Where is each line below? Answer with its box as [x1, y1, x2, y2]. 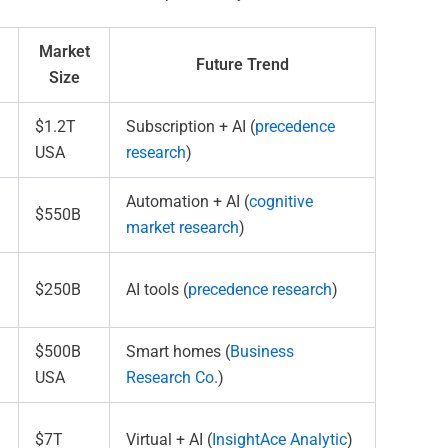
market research [126, 218, 239, 238]
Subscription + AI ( [126, 117, 255, 137]
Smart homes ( [126, 342, 230, 362]
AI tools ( [126, 280, 188, 300]
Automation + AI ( [126, 192, 249, 212]
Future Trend [196, 55, 289, 75]
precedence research [188, 280, 332, 300]
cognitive [249, 192, 313, 212]
